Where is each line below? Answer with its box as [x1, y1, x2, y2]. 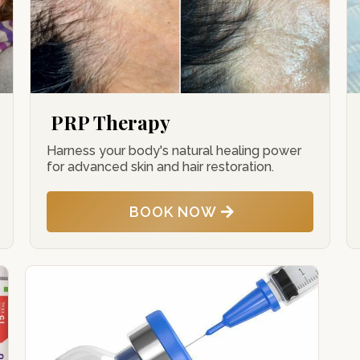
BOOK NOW [129, 203, 217, 220]
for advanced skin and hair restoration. [47, 159, 275, 174]
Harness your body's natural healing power [47, 143, 302, 158]
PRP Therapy [51, 109, 171, 135]
